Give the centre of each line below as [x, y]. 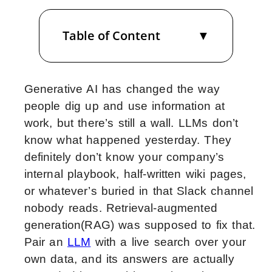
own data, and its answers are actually [129, 259]
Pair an [46, 242]
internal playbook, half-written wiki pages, [135, 174]
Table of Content [111, 36]
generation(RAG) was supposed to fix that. [140, 225]
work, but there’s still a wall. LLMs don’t [131, 123]
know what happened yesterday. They [128, 140]
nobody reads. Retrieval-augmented [121, 208]
